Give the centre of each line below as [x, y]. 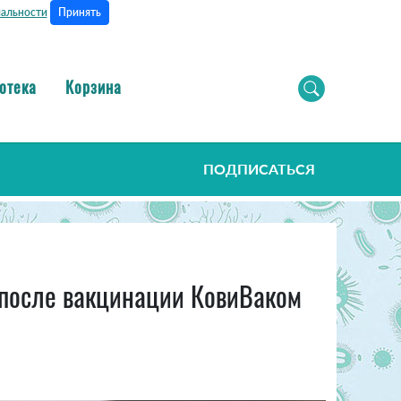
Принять [79, 12]
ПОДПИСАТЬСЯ [259, 169]
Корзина [94, 86]
